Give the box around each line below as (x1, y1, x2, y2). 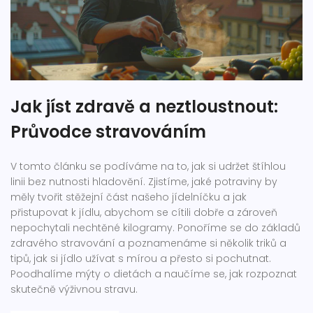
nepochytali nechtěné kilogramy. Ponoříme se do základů (10, 220, 300, 235)
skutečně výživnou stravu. (10, 282, 138, 296)
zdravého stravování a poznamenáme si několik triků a (10, 235, 286, 250)
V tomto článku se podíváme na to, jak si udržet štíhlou (10, 159, 286, 173)
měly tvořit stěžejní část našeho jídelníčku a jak (10, 189, 247, 204)
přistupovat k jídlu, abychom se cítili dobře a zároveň (10, 205, 277, 219)
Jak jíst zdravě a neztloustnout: (10, 94, 278, 118)
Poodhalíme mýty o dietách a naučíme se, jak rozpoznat (10, 266, 297, 281)
